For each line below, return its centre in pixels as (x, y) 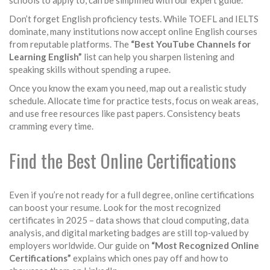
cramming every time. (51, 126)
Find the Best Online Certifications (123, 161)
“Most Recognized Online (205, 245)
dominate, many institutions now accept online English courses (133, 31)
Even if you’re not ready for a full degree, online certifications (132, 195)
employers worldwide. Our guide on (80, 245)
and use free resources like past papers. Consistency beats (125, 113)
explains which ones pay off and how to (150, 258)
